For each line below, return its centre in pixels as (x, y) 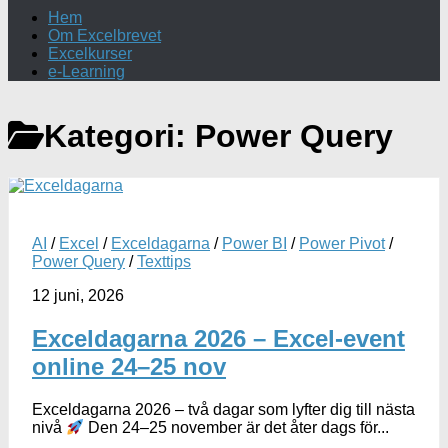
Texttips (164, 261)
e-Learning (86, 71)
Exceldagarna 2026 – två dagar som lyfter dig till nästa (223, 409)
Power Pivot (342, 243)
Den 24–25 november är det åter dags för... (237, 428)
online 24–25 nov (129, 366)
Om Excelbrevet (104, 35)
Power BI (254, 243)
